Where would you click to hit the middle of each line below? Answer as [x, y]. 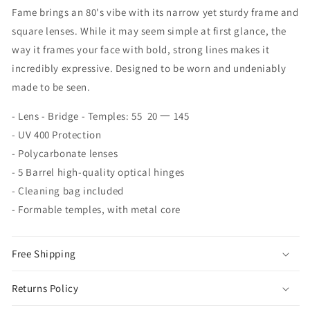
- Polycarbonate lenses [65, 154]
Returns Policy [45, 289]
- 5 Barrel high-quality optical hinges [98, 172]
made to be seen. [51, 87]
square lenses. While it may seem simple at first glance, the [149, 31]
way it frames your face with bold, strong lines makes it [141, 50]
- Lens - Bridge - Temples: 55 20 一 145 [101, 116]
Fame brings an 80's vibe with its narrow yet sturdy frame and [155, 12]
